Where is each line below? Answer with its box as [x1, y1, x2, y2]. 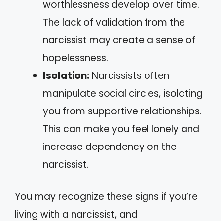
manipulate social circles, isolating [43, 87, 203, 100]
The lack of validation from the [43, 16, 185, 29]
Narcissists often [89, 69, 169, 82]
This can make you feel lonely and [43, 122, 199, 136]
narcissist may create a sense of [43, 34, 195, 47]
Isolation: [43, 69, 89, 82]
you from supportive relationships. [43, 105, 202, 118]
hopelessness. [43, 51, 108, 65]
